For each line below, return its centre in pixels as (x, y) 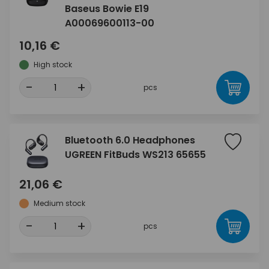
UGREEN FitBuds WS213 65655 (135, 155)
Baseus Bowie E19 (107, 9)
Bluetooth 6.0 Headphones (130, 140)
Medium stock (59, 203)
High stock (53, 65)
